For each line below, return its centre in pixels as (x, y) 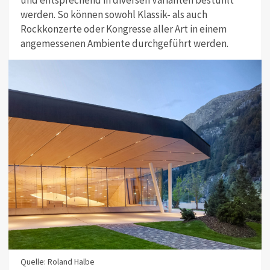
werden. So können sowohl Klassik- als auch (114, 14)
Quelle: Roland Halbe (57, 261)
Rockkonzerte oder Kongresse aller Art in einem (123, 29)
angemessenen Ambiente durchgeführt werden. (124, 43)
